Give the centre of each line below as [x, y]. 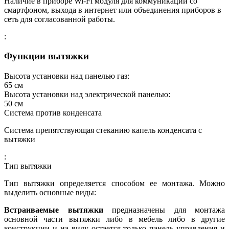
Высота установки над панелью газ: [67, 76]
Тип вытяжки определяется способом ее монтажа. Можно [114, 184]
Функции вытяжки [47, 56]
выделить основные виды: [50, 193]
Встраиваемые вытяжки [54, 210]
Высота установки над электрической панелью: [87, 95]
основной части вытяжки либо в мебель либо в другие [114, 219]
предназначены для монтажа [164, 210]
